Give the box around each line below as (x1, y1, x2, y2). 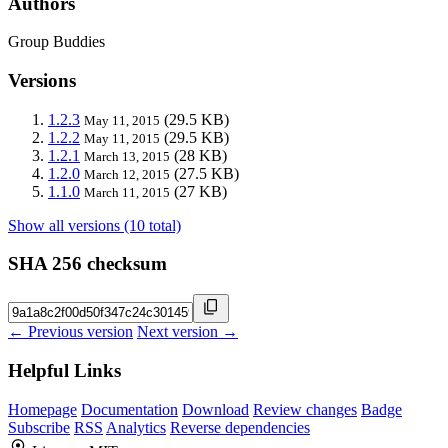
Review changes (253, 400, 357, 418)
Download (182, 400, 249, 418)
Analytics (106, 418, 166, 436)
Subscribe (8, 418, 70, 436)
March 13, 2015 (84, 148, 170, 164)
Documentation (81, 400, 178, 418)
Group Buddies (8, 33, 105, 51)
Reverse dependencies (170, 418, 310, 436)
